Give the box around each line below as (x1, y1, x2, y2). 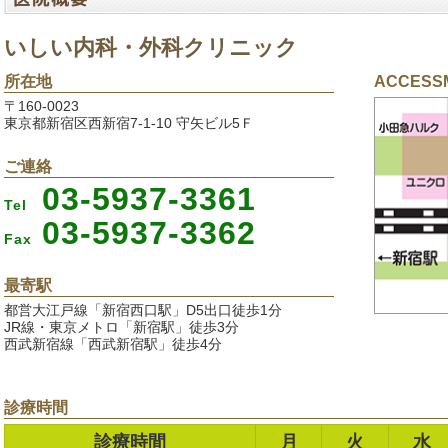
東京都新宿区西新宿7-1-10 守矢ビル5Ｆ (4, 116, 254, 132)
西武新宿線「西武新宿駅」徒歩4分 (4, 337, 222, 353)
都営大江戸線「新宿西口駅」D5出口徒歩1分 (4, 303, 282, 319)
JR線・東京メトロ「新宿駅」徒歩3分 (4, 320, 239, 336)
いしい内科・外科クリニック (4, 35, 298, 61)
